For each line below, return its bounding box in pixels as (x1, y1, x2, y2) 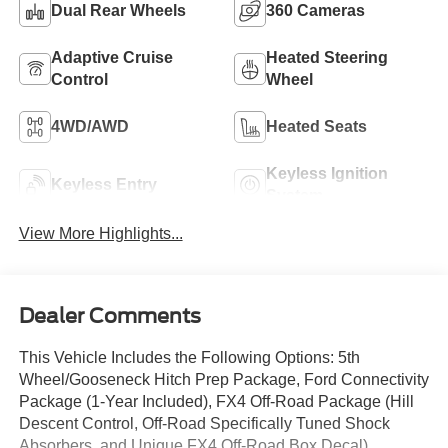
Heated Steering (266, 49, 388, 67)
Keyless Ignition (266, 165, 388, 183)
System (266, 187, 323, 205)
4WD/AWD (50, 118, 129, 136)
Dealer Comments (18, 303, 201, 328)
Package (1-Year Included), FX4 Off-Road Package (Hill (18, 392, 414, 410)
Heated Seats (266, 118, 367, 136)
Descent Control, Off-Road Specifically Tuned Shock (18, 414, 390, 432)
